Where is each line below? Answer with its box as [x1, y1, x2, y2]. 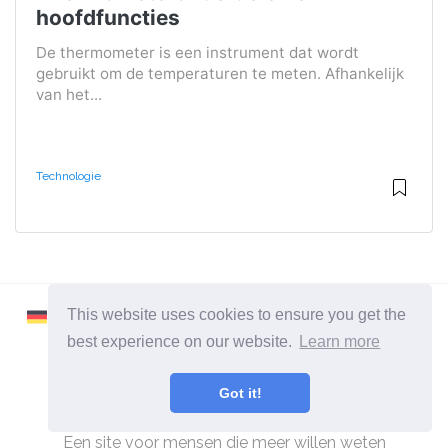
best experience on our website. [67, 333, 297, 351]
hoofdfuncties [36, 5, 180, 31]
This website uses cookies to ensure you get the [67, 305, 407, 323]
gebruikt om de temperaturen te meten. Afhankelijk [36, 64, 404, 84]
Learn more [299, 333, 381, 351]
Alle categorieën [164, 409, 284, 429]
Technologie [36, 169, 101, 184]
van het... [36, 85, 102, 105]
